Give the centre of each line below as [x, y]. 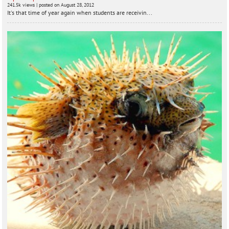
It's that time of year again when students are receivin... [80, 13]
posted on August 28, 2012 [67, 5]
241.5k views [21, 5]
